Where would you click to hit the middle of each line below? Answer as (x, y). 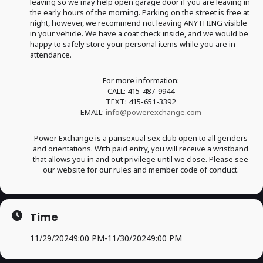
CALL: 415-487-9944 (141, 91)
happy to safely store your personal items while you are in (133, 44)
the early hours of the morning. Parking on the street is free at (140, 12)
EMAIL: (93, 112)
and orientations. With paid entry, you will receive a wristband (141, 149)
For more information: (141, 80)
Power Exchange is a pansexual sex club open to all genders (141, 138)
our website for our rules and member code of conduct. (141, 170)
